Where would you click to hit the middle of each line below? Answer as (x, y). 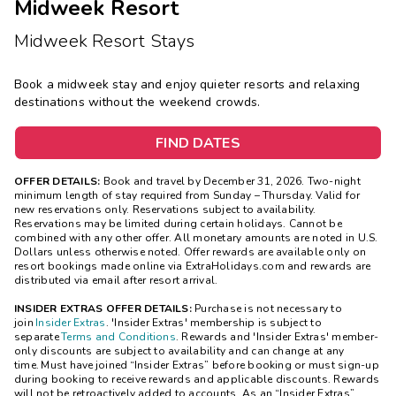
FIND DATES (198, 144)
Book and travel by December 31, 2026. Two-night (232, 182)
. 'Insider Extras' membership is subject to (213, 323)
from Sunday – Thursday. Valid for (271, 196)
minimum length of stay (76, 196)
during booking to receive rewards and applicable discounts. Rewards (197, 380)
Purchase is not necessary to (268, 309)
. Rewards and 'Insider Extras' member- (277, 337)
